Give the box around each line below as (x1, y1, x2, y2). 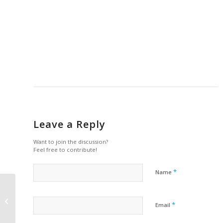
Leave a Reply (33, 117, 106, 131)
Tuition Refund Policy (17, 196, 81, 205)
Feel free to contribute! (33, 145, 97, 153)
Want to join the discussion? (33, 137, 108, 145)
